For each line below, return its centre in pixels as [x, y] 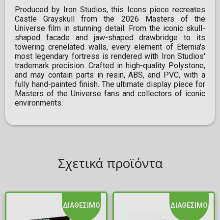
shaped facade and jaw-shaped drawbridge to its [110, 38]
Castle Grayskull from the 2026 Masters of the [110, 19]
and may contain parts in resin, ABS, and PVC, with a [110, 75]
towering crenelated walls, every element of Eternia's [110, 47]
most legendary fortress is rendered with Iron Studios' [110, 56]
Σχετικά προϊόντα [110, 164]
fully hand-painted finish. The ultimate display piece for [110, 84]
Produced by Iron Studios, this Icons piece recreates [110, 10]
